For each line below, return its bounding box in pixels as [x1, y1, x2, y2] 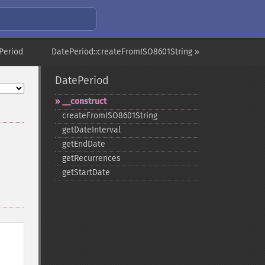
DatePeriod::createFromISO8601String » [51, 47, 199, 57]
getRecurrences [62, 153, 121, 163]
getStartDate [62, 167, 110, 177]
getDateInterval [62, 125, 121, 135]
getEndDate [62, 139, 105, 149]
